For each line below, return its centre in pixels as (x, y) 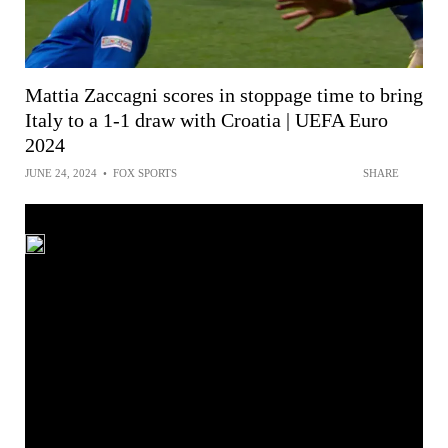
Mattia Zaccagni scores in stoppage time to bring (224, 95)
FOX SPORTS (145, 173)
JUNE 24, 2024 (61, 173)
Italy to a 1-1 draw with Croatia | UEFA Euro (206, 120)
